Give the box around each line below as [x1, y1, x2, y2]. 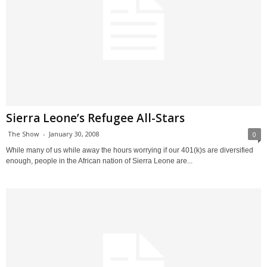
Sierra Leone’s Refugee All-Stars [6, 110, 185, 126]
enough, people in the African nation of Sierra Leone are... [6, 156, 193, 165]
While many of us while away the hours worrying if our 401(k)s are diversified [6, 145, 253, 154]
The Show [8, 129, 39, 138]
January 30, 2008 [49, 129, 100, 138]
